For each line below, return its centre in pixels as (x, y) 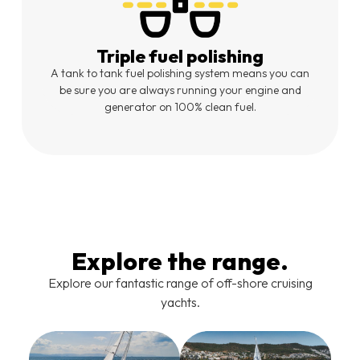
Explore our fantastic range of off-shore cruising (180, 282)
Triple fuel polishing (180, 56)
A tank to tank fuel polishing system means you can (180, 73)
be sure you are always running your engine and (180, 90)
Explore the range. (180, 261)
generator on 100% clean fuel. (180, 106)
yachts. (180, 302)
